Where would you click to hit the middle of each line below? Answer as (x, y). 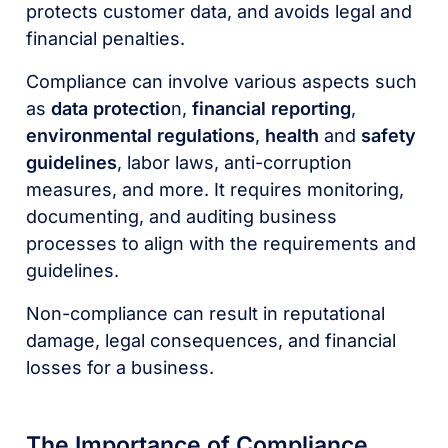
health (292, 135)
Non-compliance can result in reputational (206, 313)
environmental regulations (141, 135)
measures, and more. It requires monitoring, (215, 189)
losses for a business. (120, 367)
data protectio (111, 108)
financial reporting (272, 108)
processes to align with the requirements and (221, 243)
